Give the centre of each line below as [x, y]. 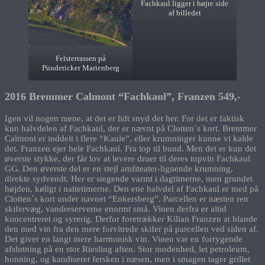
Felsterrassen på [80, 58]
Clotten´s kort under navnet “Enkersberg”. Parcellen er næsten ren [127, 198]
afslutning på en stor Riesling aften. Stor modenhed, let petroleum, [127, 249]
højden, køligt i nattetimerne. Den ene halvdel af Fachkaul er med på [132, 188]
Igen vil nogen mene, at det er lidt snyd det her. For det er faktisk [125, 118]
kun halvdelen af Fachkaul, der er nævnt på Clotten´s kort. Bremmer [131, 128]
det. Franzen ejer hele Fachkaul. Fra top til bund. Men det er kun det [130, 148]
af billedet [185, 12]
